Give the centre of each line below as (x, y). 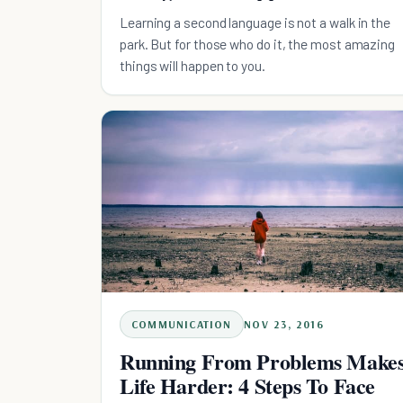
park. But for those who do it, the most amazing (257, 43)
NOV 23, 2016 (284, 325)
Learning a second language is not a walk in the (255, 22)
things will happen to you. (193, 65)
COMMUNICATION (182, 325)
